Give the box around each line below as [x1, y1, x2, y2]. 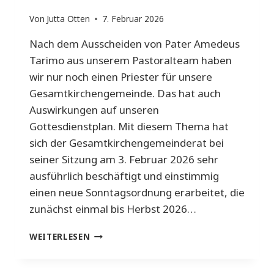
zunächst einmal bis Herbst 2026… [29, 202, 196, 217]
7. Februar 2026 [102, 13, 165, 25]
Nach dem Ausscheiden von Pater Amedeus [29, 37, 240, 51]
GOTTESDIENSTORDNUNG [89, 240, 206, 253]
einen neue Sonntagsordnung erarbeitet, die [29, 185, 245, 200]
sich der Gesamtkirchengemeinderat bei [29, 136, 224, 150]
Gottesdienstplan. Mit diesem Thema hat [29, 119, 229, 134]
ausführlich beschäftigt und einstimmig [29, 169, 219, 183]
